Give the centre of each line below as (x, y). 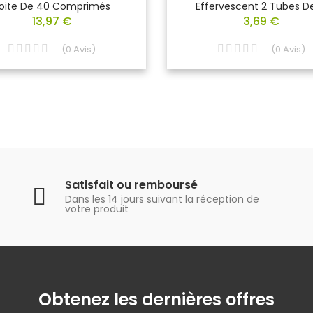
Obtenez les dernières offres (156, 299)
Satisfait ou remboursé (131, 185)
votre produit (96, 209)
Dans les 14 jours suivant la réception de (162, 199)
